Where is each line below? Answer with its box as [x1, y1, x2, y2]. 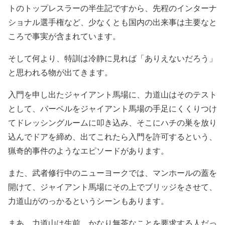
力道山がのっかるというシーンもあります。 [8, 195, 169, 206]
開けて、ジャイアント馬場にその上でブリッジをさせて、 [8, 181, 217, 192]
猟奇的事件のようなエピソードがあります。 [8, 145, 169, 156]
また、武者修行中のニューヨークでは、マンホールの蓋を [8, 167, 217, 178]
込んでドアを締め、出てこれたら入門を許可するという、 [8, 131, 217, 142]
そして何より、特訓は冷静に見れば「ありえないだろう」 [8, 53, 217, 64]
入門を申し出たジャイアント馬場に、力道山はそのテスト [8, 89, 217, 100]
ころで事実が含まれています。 [8, 31, 121, 42]
